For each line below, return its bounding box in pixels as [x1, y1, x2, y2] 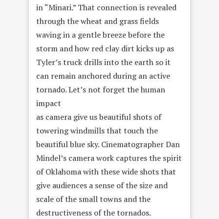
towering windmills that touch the [36, 125, 158, 136]
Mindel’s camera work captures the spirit [36, 153, 182, 164]
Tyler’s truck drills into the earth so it [36, 57, 171, 68]
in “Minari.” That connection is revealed [36, 2, 176, 13]
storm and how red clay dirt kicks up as [36, 43, 174, 54]
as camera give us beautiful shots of [36, 111, 161, 123]
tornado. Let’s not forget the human [36, 84, 165, 95]
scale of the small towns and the [36, 194, 151, 205]
